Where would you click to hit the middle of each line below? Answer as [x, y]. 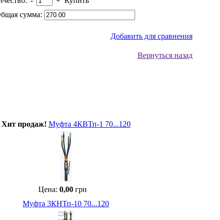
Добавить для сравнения [151, 36]
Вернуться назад [165, 55]
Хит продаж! [24, 124]
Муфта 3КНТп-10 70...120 [66, 204]
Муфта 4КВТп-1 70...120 [89, 124]
